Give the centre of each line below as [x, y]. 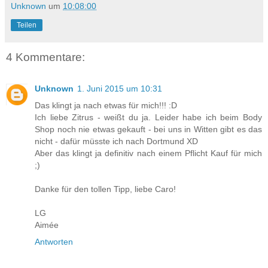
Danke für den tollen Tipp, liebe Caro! [105, 189]
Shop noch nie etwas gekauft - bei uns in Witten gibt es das [148, 129]
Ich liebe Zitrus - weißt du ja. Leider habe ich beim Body [148, 117]
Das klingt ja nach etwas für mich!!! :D [106, 105]
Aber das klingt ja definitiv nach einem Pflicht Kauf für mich [148, 153]
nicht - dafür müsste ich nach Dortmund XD [116, 141]
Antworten [54, 241]
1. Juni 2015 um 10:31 [120, 88]
